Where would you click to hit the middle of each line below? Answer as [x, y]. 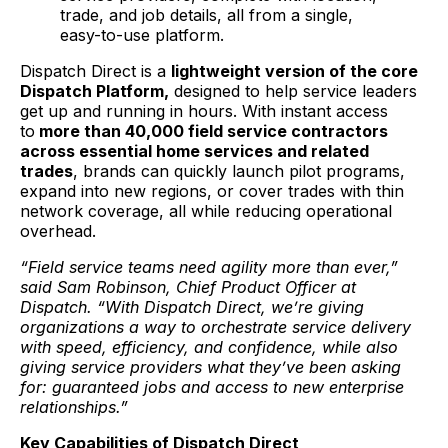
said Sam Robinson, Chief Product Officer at [188, 286]
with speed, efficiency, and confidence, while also [209, 346]
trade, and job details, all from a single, [206, 14]
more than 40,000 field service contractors [211, 130]
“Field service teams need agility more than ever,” [209, 266]
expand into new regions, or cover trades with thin [212, 190]
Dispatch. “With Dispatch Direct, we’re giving [192, 306]
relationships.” [74, 406]
